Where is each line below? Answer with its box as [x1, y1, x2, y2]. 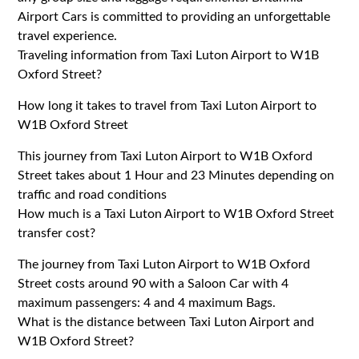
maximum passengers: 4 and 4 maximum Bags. [18, 296, 276, 309]
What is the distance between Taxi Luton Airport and [18, 315, 315, 329]
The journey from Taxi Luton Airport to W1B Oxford [18, 257, 311, 271]
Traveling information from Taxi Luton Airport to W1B [18, 48, 320, 62]
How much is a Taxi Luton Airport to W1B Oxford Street [18, 207, 335, 220]
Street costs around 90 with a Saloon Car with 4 [18, 276, 289, 290]
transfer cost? [18, 226, 96, 240]
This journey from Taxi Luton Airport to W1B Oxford [18, 149, 313, 163]
